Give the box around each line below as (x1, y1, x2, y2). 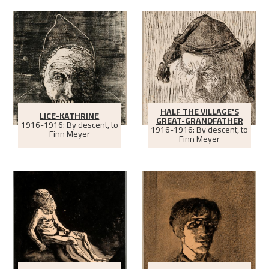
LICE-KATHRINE (40, 108, 100, 124)
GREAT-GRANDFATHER (156, 112, 243, 128)
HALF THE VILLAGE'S (160, 103, 239, 119)
